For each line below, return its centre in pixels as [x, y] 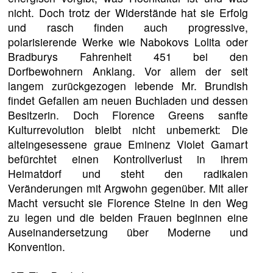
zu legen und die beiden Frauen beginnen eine [128, 217]
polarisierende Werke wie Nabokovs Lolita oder [128, 41]
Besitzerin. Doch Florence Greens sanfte [128, 115]
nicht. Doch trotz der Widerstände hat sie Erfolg [128, 12]
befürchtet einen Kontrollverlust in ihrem [128, 158]
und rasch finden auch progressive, [128, 27]
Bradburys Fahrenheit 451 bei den [128, 56]
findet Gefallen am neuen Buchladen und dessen [128, 100]
